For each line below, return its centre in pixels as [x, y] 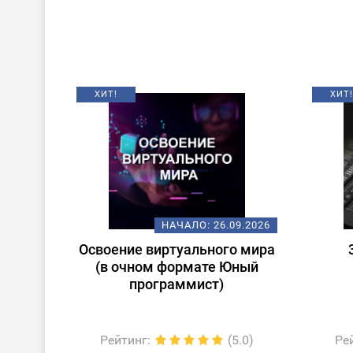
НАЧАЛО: [187, 225]
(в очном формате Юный [176, 267]
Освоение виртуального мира [176, 249]
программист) [177, 284]
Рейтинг [123, 340]
